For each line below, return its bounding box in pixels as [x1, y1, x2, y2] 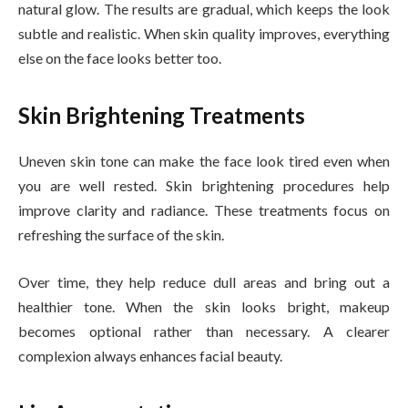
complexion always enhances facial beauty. [18, 346, 282, 364]
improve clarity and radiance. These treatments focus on [18, 201, 390, 219]
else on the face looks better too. [18, 48, 221, 66]
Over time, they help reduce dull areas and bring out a [18, 272, 390, 291]
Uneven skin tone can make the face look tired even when [18, 152, 390, 170]
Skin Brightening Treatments [18, 102, 305, 129]
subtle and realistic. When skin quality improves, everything [18, 24, 390, 42]
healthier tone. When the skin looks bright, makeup [18, 297, 390, 315]
